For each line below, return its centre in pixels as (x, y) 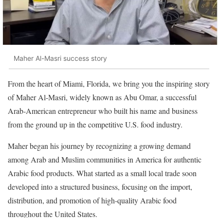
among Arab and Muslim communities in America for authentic (105, 159)
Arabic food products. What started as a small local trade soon (102, 173)
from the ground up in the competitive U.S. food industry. (95, 124)
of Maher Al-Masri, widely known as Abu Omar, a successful (102, 97)
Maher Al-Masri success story (60, 58)
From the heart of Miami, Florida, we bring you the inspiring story (109, 83)
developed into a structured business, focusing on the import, (100, 186)
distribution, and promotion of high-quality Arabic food (92, 200)
